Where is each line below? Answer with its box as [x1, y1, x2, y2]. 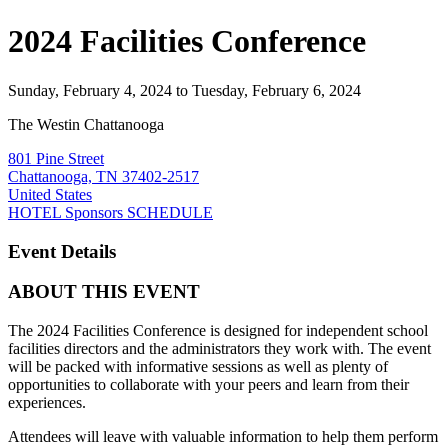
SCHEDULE [127, 203, 213, 221]
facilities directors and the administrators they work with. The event [8, 340, 431, 358]
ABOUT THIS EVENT [8, 281, 200, 303]
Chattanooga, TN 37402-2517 [8, 167, 199, 185]
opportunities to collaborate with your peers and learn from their [8, 376, 409, 394]
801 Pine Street [8, 149, 104, 167]
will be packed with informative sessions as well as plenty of [8, 358, 388, 376]
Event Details [8, 240, 116, 262]
